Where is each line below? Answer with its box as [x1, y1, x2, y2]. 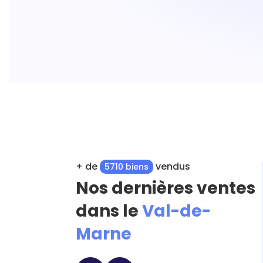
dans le [76, 200, 139, 222]
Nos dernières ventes [76, 177, 255, 200]
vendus [153, 159, 190, 173]
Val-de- [139, 200, 211, 222]
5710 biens [104, 160, 149, 173]
